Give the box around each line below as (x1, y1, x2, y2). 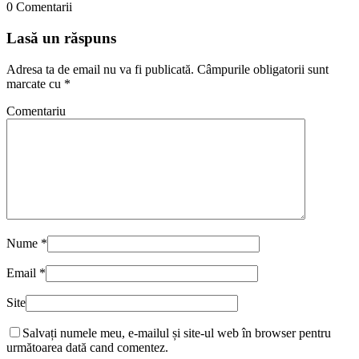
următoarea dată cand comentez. (6, 340, 168, 354)
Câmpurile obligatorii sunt (197, 62, 329, 76)
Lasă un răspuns (6, 29, 116, 46)
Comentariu (6, 103, 66, 118)
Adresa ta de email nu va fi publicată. (6, 62, 194, 76)
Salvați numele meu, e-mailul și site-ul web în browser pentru (22, 325, 331, 340)
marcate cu (6, 76, 64, 91)
